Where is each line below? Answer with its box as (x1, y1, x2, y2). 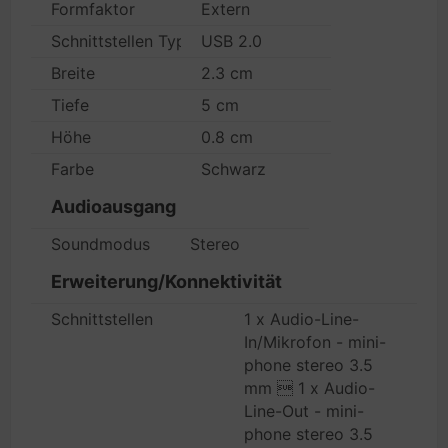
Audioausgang (51, 196, 176, 217)
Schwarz (201, 159, 266, 179)
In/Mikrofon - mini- (244, 332, 386, 352)
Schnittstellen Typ (51, 31, 186, 51)
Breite (51, 63, 95, 83)
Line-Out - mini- (244, 401, 364, 421)
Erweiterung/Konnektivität (51, 271, 282, 292)
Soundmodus (51, 234, 150, 254)
